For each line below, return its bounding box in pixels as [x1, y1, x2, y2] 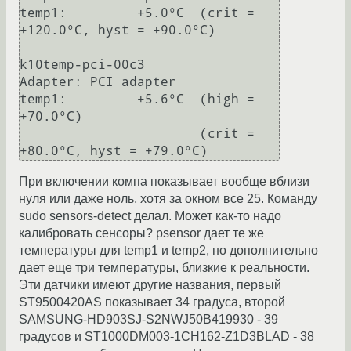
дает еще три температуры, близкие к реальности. [19, 261, 309, 275]
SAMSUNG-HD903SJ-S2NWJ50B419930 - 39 [19, 313, 278, 327]
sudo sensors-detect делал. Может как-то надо [19, 209, 281, 223]
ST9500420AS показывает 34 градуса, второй [19, 295, 285, 309]
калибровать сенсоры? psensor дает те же [19, 226, 264, 241]
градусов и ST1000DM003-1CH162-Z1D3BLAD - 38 [19, 330, 314, 344]
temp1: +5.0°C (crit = [20, 5, 255, 21]
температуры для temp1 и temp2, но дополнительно [19, 244, 318, 258]
